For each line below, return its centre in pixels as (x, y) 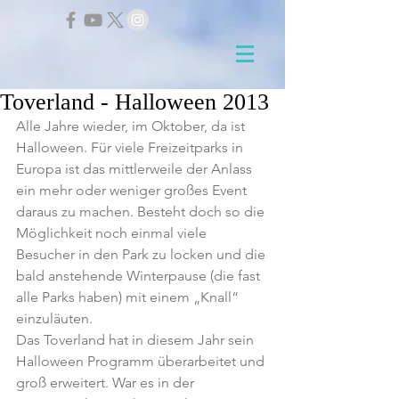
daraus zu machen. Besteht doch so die (142, 212)
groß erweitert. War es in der (107, 383)
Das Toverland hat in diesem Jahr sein (137, 340)
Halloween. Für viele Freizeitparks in (131, 147)
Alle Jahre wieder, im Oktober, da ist (132, 126)
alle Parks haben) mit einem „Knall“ (129, 297)
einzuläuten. (54, 318)
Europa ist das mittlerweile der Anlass (136, 169)
